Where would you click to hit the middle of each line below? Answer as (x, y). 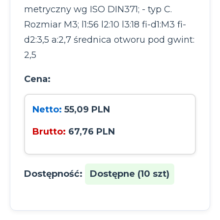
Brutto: (49, 131)
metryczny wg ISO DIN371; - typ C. (98, 9)
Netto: (47, 109)
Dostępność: (53, 174)
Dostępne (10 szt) (130, 174)
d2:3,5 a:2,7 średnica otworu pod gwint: (109, 40)
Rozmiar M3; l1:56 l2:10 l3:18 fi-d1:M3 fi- (105, 24)
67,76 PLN (92, 131)
